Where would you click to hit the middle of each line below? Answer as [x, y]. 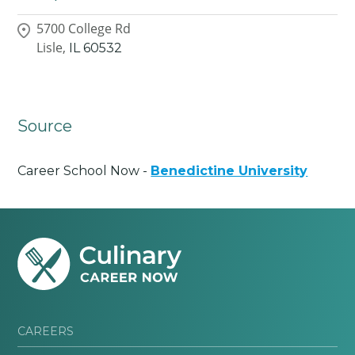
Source [45, 126]
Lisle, [52, 48]
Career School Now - [84, 170]
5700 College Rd [84, 29]
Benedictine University [229, 170]
